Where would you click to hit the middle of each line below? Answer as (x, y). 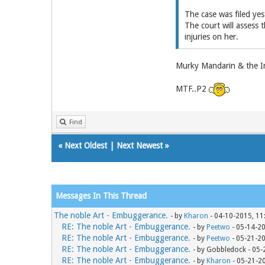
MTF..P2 (192, 88)
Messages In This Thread (101, 195)
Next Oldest (86, 145)
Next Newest (140, 145)
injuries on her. (211, 36)
